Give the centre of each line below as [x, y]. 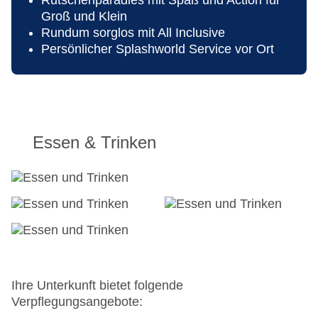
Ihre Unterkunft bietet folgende [97, 286]
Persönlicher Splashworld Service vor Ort [158, 49]
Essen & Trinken [94, 143]
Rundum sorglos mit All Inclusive [133, 33]
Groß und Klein [84, 17]
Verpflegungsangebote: [77, 302]
